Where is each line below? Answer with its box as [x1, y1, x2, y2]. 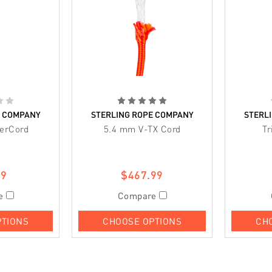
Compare [117, 189, 159, 201]
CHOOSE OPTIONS [103, 215, 182, 226]
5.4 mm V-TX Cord [103, 123, 181, 134]
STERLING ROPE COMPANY [89, 109, 195, 120]
